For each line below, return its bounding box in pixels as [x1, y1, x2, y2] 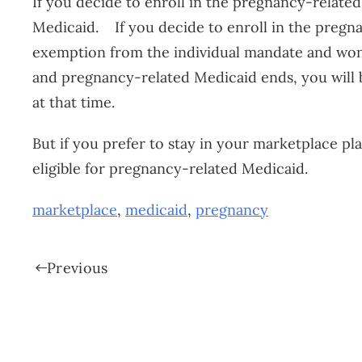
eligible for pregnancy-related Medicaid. [32, 159, 308, 178]
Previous [47, 258, 108, 277]
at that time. [32, 93, 115, 112]
